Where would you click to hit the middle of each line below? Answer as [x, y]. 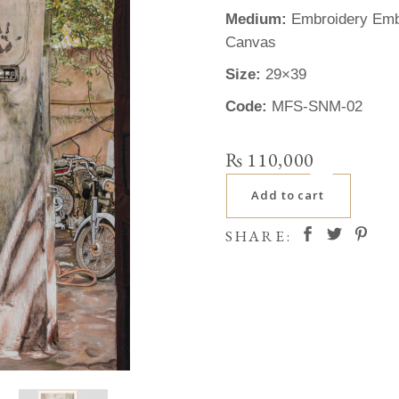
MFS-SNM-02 [317, 106]
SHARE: [259, 236]
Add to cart [288, 195]
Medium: [258, 19]
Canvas [251, 42]
